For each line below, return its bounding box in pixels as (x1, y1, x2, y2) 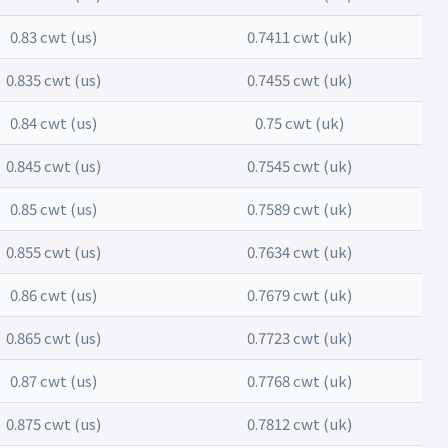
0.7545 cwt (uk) (246, 155, 352, 176)
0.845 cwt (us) (6, 155, 101, 176)
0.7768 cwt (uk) (246, 370, 352, 391)
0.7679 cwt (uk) (246, 284, 352, 305)
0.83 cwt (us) (10, 26, 97, 47)
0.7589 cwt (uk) (246, 198, 352, 219)
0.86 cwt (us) (10, 284, 97, 305)
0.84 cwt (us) (10, 112, 97, 133)
